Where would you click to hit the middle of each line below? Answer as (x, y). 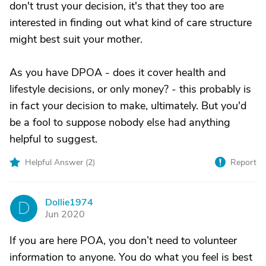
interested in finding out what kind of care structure (131, 23)
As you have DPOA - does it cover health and (118, 72)
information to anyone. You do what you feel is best (131, 257)
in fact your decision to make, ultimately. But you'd (128, 106)
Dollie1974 (69, 202)
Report (243, 162)
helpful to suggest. (53, 139)
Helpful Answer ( (56, 162)
